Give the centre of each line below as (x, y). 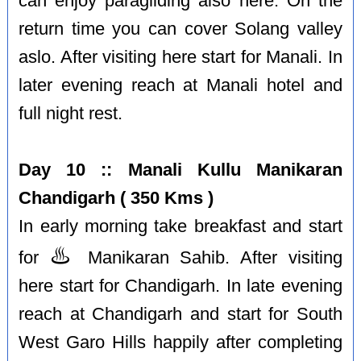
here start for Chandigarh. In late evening (180, 286)
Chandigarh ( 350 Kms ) (116, 198)
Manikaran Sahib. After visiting (209, 257)
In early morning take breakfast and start (180, 226)
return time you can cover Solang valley (180, 29)
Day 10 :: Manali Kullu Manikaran (180, 170)
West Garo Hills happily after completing (180, 342)
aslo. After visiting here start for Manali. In (180, 57)
